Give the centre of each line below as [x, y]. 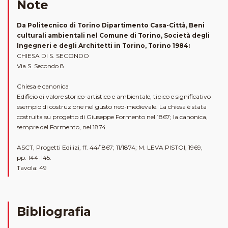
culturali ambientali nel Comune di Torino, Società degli [113, 36]
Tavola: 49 [32, 168]
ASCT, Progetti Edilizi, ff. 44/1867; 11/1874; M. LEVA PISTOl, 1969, [110, 148]
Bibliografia [54, 212]
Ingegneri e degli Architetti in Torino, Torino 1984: [103, 46]
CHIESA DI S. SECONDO [53, 56]
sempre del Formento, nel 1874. [62, 127]
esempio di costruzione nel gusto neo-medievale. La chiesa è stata [112, 107]
